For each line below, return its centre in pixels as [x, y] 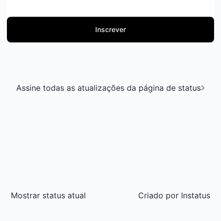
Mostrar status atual [48, 195]
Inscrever [110, 29]
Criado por [158, 195]
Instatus [194, 195]
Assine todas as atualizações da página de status [109, 88]
